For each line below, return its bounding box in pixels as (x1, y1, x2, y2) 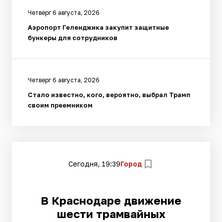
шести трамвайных (56, 207, 166, 221)
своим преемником (28, 101, 93, 110)
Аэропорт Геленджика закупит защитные (28, 23, 169, 32)
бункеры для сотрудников (28, 34, 117, 42)
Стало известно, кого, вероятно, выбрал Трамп (28, 91, 190, 99)
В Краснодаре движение (41, 194, 181, 208)
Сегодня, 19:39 (68, 159, 120, 168)
